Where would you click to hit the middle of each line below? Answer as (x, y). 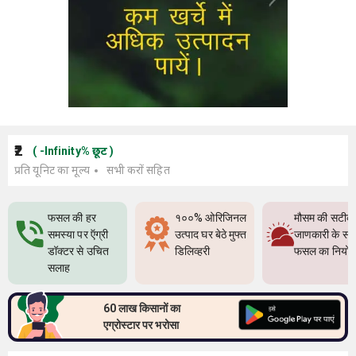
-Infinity (60, 151)
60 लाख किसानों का (142, 308)
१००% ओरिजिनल (211, 218)
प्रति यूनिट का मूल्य (52, 170)
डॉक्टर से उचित (78, 251)
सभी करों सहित (138, 170)
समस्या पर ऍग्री (78, 234)
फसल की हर (72, 218)
